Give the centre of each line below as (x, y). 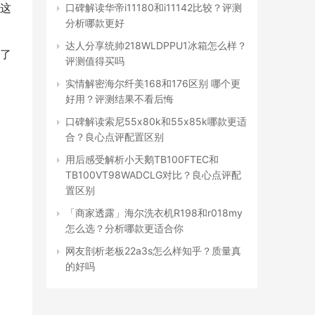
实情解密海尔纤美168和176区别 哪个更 (153, 83)
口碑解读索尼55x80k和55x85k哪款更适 (156, 121)
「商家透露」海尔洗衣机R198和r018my (154, 213)
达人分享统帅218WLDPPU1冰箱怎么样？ (156, 45)
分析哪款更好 (95, 23)
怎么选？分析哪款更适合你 (124, 228)
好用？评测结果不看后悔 (120, 99)
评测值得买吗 (95, 61)
